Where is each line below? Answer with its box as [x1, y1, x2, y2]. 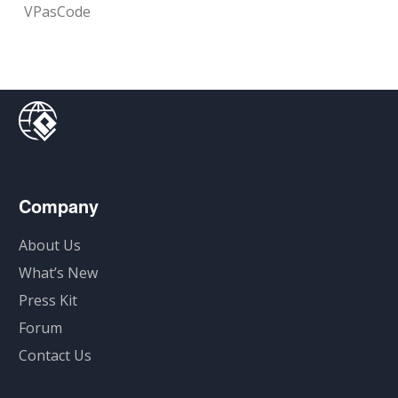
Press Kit [19, 291, 78, 310]
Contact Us [19, 346, 92, 365]
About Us [19, 235, 82, 255]
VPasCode [24, 2, 92, 21]
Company [19, 193, 99, 219]
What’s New [19, 263, 99, 283]
